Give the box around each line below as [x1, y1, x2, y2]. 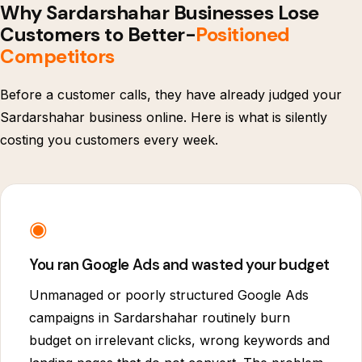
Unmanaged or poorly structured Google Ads [29, 286, 309, 303]
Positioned [196, 22, 290, 48]
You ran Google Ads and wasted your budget [29, 255, 330, 275]
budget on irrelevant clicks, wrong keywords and [29, 331, 330, 348]
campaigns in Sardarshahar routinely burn [29, 309, 291, 326]
